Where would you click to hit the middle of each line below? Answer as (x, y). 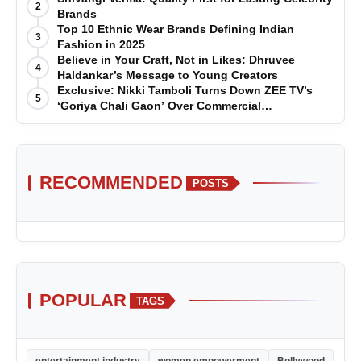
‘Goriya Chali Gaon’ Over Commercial (159, 106)
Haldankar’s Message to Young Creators (168, 75)
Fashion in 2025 (101, 45)
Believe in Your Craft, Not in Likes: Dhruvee (176, 60)
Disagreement (95, 121)
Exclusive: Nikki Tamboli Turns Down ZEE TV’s (185, 91)
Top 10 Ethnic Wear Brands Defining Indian (176, 29)
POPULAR (83, 301)
